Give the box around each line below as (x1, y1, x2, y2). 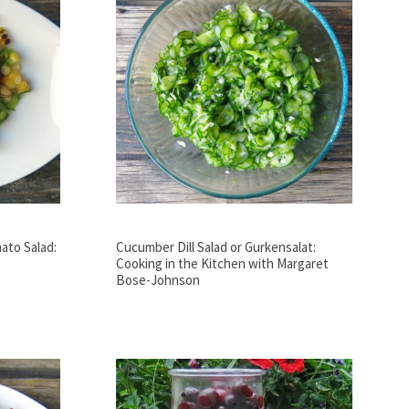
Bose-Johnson (115, 271, 200, 289)
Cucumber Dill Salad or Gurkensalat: (115, 238, 316, 257)
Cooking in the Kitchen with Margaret (115, 255, 329, 273)
